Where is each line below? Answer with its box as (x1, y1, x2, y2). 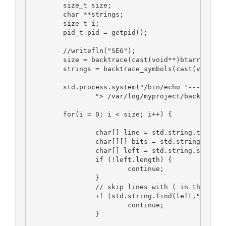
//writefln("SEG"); (63, 46, 136, 54)
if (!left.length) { (95, 155, 172, 163)
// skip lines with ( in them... (95, 183, 220, 191)
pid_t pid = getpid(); (63, 28, 148, 36)
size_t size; (63, 1, 111, 9)
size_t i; (63, 19, 99, 27)
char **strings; (63, 10, 124, 18)
